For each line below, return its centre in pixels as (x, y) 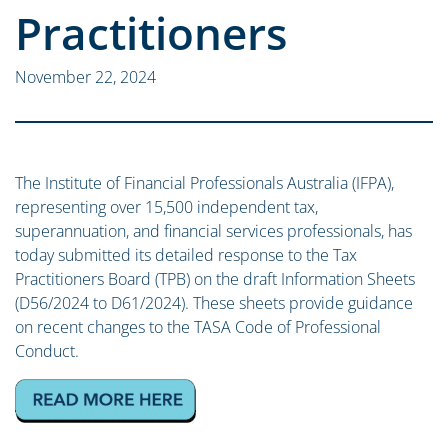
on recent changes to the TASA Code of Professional (198, 327)
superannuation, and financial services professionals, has (213, 231)
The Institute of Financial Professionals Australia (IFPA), (204, 183)
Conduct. (47, 351)
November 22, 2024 (85, 77)
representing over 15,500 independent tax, (166, 207)
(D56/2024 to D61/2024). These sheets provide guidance (214, 303)
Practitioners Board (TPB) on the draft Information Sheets (215, 279)
